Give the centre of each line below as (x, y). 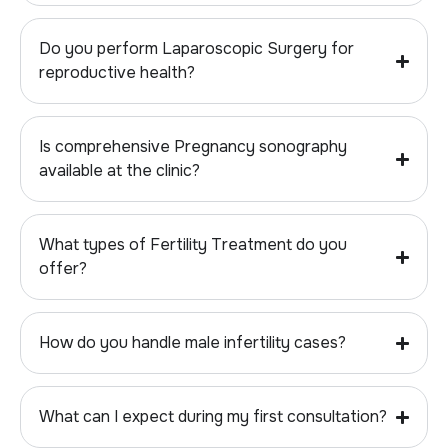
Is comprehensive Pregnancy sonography (193, 147)
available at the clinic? (119, 171)
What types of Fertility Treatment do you (193, 245)
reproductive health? (117, 73)
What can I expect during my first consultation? (213, 417)
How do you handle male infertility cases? (192, 343)
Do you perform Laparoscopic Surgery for (196, 49)
